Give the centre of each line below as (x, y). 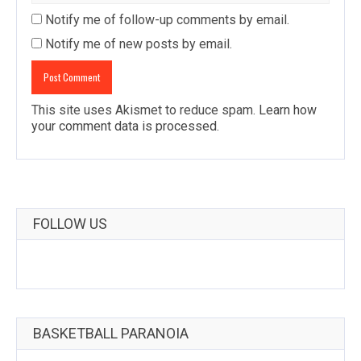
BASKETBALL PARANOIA (111, 334)
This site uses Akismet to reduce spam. (145, 110)
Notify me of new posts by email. (139, 44)
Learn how (288, 110)
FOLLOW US (70, 224)
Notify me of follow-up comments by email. (167, 20)
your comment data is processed (124, 127)
